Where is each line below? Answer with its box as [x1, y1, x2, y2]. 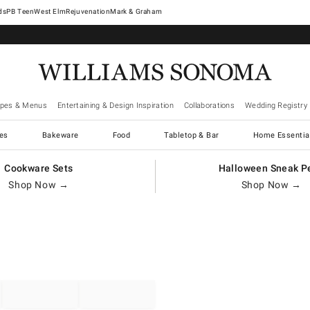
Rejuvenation [66, 8, 111, 15]
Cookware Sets [4, 163, 73, 174]
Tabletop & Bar [164, 130, 219, 140]
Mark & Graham [110, 8, 163, 15]
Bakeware [42, 130, 79, 140]
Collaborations [183, 101, 235, 110]
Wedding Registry [245, 101, 307, 110]
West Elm [34, 8, 66, 15]
